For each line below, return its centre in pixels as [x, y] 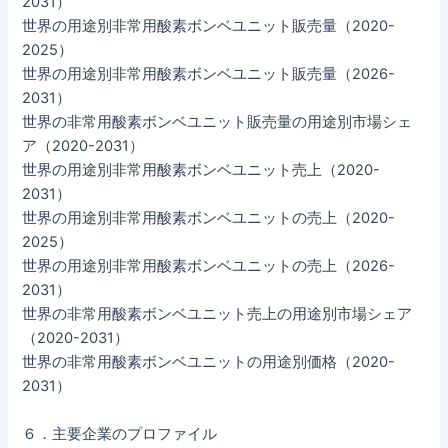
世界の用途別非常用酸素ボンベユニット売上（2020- [201, 170]
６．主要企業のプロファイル [120, 433]
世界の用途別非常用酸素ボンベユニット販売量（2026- [209, 74]
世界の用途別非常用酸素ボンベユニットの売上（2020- [209, 218]
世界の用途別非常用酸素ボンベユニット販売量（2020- [209, 26]
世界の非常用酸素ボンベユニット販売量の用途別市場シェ [217, 122]
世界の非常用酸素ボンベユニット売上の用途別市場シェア [217, 314]
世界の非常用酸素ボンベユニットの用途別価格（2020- [209, 362]
